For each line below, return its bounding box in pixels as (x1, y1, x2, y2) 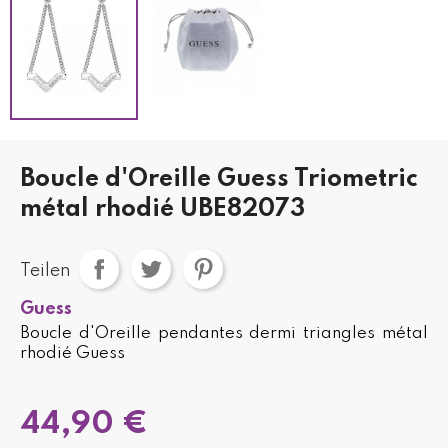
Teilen (20, 262, 71, 281)
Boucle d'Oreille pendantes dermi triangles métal (20, 324, 428, 342)
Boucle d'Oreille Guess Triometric (20, 166, 418, 192)
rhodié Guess (20, 344, 125, 362)
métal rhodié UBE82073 (20, 196, 305, 222)
